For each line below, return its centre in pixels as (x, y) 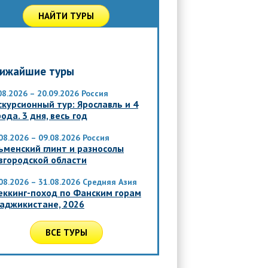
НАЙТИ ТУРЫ (66, 16)
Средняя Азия (110, 182)
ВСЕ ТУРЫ (66, 232)
